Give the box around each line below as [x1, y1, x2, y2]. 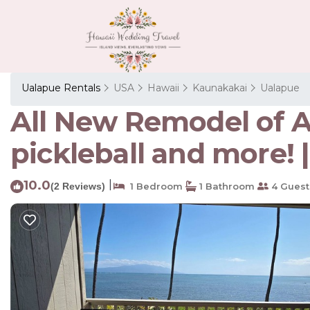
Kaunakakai [192, 81, 247, 94]
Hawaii [147, 81, 179, 94]
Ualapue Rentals [21, 81, 103, 94]
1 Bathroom [197, 180, 255, 192]
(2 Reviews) [51, 180, 105, 192]
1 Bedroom [125, 180, 183, 192]
